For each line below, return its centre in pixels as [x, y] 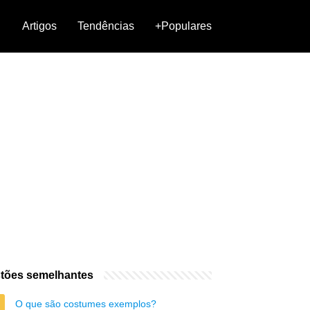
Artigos [39, 26]
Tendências [106, 26]
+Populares [183, 26]
